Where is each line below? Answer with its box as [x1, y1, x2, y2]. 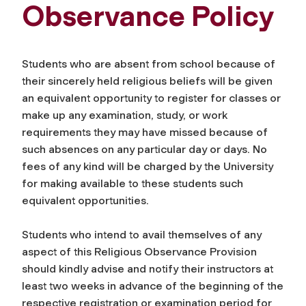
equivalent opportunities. [22, 193, 152, 207]
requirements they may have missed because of [22, 125, 268, 139]
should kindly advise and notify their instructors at [22, 262, 273, 275]
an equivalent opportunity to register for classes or [22, 91, 281, 105]
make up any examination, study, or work [22, 108, 227, 122]
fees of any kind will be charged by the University [22, 159, 273, 173]
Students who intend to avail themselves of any [22, 227, 262, 241]
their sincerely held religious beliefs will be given [22, 74, 273, 87]
